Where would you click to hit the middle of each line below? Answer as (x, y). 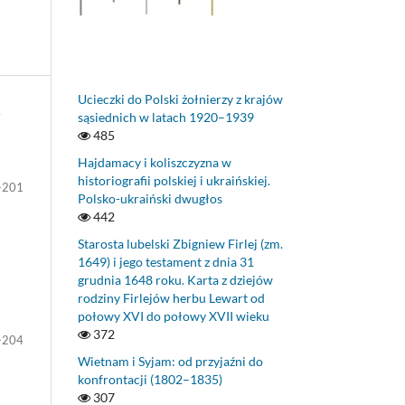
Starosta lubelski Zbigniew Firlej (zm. (180, 244)
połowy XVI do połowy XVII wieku (174, 316)
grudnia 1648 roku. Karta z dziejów (175, 280)
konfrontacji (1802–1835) (150, 380)
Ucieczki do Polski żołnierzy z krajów (180, 99)
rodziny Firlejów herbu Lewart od (171, 298)
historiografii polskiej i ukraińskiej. (174, 181)
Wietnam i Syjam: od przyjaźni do (170, 362)
